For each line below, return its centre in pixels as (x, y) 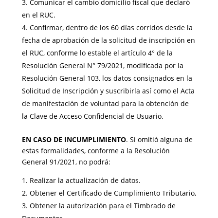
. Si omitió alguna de (159, 139)
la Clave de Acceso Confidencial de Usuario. (92, 116)
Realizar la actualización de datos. (85, 180)
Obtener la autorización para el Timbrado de (102, 206)
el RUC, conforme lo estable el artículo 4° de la (97, 53)
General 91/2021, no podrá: (66, 162)
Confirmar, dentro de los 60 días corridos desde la (111, 27)
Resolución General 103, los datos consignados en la (107, 78)
